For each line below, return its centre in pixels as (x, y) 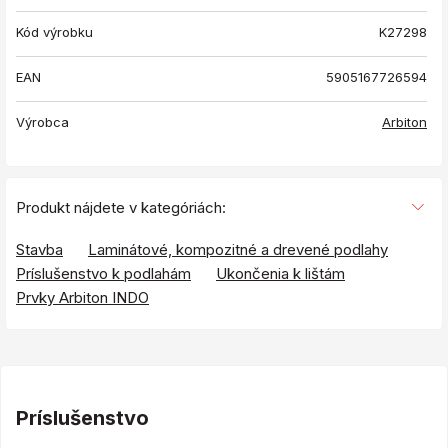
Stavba (39, 249)
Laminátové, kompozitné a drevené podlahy (238, 249)
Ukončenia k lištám (280, 273)
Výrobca (42, 121)
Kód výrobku (54, 31)
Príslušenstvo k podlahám (103, 273)
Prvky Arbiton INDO (82, 297)
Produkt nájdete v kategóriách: (121, 207)
